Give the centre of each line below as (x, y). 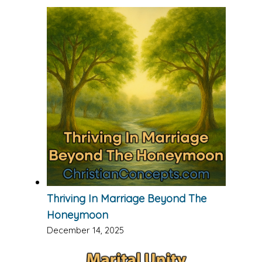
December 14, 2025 (85, 230)
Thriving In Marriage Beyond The (127, 198)
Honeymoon (77, 215)
